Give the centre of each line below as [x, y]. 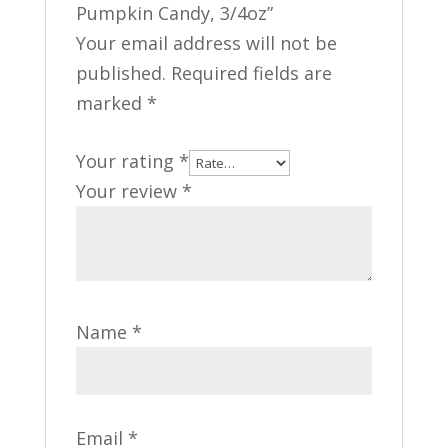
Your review [128, 191]
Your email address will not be [206, 43]
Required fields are [251, 73]
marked [111, 103]
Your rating [127, 161]
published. [120, 73]
